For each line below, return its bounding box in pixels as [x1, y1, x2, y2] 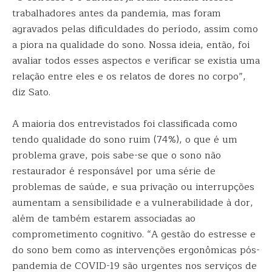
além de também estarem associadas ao [12, 211, 195, 226]
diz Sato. [12, 84, 50, 100]
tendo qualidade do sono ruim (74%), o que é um [12, 132, 237, 148]
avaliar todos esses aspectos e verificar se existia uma [12, 53, 260, 69]
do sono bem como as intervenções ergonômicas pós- [12, 242, 260, 258]
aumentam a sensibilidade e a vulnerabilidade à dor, [12, 195, 253, 211]
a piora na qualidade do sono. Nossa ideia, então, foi [12, 37, 250, 53]
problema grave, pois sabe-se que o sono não [12, 148, 221, 163]
